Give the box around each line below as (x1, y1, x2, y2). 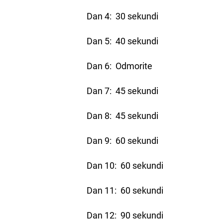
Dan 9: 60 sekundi (87, 134, 159, 146)
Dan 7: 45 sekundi (87, 84, 159, 97)
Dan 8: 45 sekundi (87, 109, 159, 121)
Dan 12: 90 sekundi (87, 209, 164, 221)
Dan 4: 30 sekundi (87, 9, 159, 22)
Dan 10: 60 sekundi (87, 159, 164, 171)
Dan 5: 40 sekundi (87, 34, 159, 47)
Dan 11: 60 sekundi (87, 184, 164, 196)
